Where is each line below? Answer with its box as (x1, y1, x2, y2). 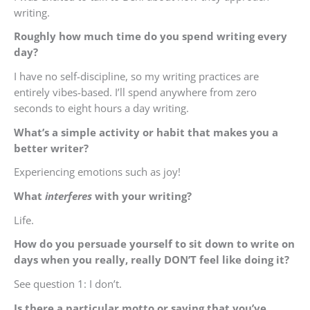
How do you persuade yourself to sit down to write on (14, 237, 295, 251)
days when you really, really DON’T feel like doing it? (14, 253, 289, 267)
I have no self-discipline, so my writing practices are (14, 69, 259, 84)
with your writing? (95, 189, 192, 203)
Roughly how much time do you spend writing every (14, 29, 287, 44)
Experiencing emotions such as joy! (14, 165, 181, 179)
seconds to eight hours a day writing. (14, 101, 192, 116)
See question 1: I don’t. (14, 277, 122, 291)
